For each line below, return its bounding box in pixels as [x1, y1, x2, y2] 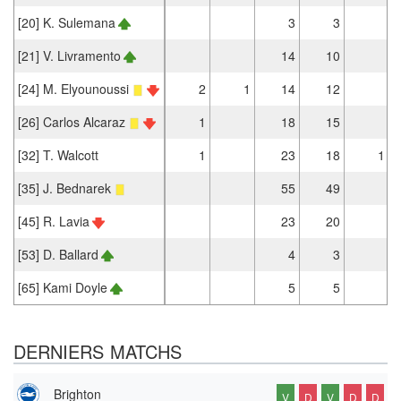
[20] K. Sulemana [18, 13, 115, 31]
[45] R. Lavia [18, 211, 90, 230]
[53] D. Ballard [18, 244, 98, 263]
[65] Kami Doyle [18, 277, 107, 296]
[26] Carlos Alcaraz [18, 112, 125, 131]
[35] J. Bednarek [18, 178, 111, 197]
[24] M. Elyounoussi [18, 79, 129, 98]
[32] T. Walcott [18, 145, 98, 164]
